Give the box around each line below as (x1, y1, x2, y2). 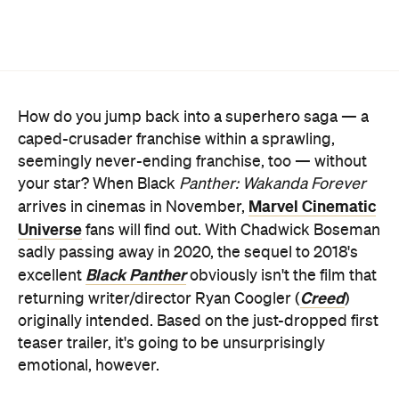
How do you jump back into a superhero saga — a (18, 28, 369, 45)
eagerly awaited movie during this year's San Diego (18, 357, 378, 374)
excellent (18, 187, 85, 204)
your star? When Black (18, 95, 175, 112)
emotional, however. (18, 277, 159, 294)
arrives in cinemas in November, (18, 118, 248, 135)
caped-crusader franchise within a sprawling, (18, 51, 335, 68)
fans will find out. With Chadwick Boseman (82, 142, 380, 159)
